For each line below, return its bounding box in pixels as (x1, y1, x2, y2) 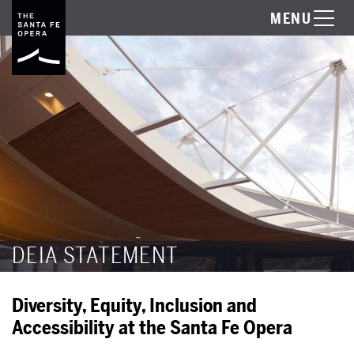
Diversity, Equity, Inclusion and (12, 292, 257, 319)
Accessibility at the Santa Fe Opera (12, 314, 292, 341)
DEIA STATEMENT (12, 240, 179, 271)
